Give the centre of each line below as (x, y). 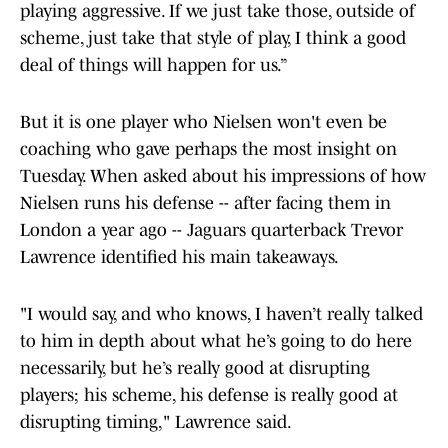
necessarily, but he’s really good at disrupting (195, 368)
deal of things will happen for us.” (154, 65)
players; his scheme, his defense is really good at (209, 395)
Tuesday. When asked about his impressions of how (223, 176)
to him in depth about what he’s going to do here (216, 341)
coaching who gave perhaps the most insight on (208, 149)
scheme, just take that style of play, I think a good (213, 38)
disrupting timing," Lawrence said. (156, 422)
